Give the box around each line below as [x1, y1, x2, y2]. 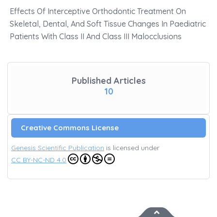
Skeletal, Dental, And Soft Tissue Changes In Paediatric [10, 19, 206, 29]
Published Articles [71, 75, 146, 87]
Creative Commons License [21, 123, 119, 133]
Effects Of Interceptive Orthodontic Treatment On [10, 6, 186, 16]
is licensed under [104, 143, 159, 153]
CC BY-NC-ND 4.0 [11, 155, 66, 165]
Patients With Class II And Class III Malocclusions [10, 31, 182, 42]
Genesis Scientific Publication [11, 143, 104, 153]
